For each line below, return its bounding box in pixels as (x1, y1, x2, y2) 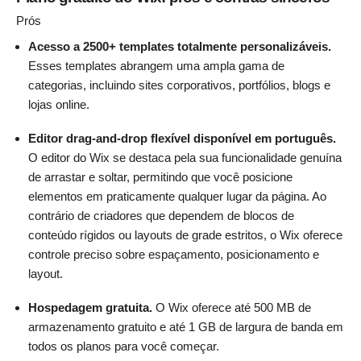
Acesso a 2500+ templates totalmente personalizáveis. (28, 39, 331, 54)
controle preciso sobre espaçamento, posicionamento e (28, 247, 319, 262)
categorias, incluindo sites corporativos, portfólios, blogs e (28, 78, 330, 93)
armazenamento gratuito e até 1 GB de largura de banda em (28, 320, 343, 334)
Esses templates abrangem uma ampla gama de (28, 59, 284, 73)
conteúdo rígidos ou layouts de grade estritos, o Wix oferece (28, 228, 342, 243)
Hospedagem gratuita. (28, 301, 152, 315)
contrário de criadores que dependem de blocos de (28, 209, 294, 223)
